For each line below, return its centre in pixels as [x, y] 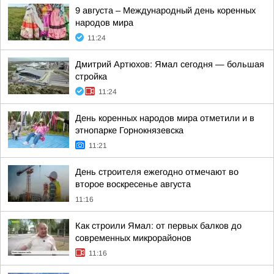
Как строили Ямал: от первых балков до [158, 226]
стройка [91, 76]
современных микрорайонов [133, 238]
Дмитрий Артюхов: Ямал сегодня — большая [170, 64]
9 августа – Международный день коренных [165, 10]
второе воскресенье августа [133, 184]
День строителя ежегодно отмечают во [157, 172]
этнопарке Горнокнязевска [129, 130]
